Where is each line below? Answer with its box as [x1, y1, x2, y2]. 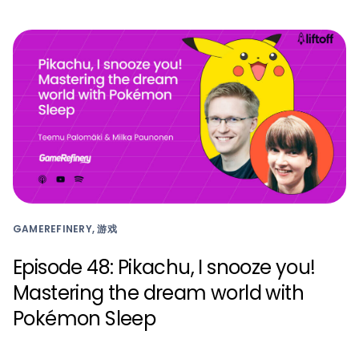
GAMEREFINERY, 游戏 [13, 222, 117, 236]
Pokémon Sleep [13, 305, 156, 333]
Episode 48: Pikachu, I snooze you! [13, 254, 316, 281]
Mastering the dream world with [13, 280, 304, 307]
